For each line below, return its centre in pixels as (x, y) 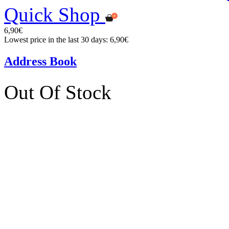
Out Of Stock (58, 92)
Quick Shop (52, 15)
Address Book (40, 61)
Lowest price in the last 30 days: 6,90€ (66, 40)
